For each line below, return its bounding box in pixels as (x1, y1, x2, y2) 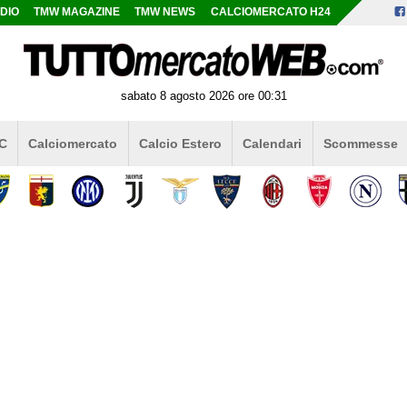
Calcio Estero (138, 135, 222, 151)
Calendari (243, 135, 303, 151)
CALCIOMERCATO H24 (210, 6, 331, 17)
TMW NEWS (134, 6, 196, 17)
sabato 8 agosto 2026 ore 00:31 (120, 88, 287, 103)
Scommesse (323, 135, 398, 151)
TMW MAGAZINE (34, 6, 121, 17)
